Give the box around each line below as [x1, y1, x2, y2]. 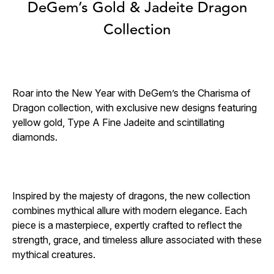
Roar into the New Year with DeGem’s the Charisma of [12, 87, 251, 99]
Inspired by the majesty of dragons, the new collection [12, 190, 250, 202]
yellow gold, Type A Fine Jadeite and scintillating [12, 116, 224, 128]
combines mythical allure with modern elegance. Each [12, 204, 247, 217]
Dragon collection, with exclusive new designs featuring [12, 102, 257, 114]
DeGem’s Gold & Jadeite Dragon [27, 1, 247, 16]
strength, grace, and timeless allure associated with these [12, 234, 262, 246]
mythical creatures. [12, 248, 98, 261]
